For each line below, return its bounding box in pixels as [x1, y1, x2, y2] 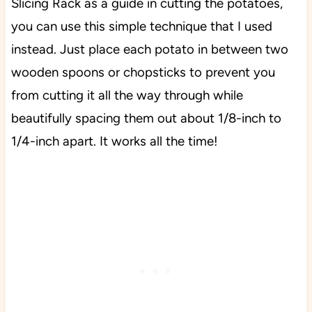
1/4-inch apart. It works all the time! [10, 132, 221, 149]
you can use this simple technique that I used [10, 17, 272, 34]
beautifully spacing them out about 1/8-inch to [10, 109, 281, 126]
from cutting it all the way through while [10, 86, 243, 103]
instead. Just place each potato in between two [10, 40, 288, 57]
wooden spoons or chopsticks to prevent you [10, 63, 275, 80]
